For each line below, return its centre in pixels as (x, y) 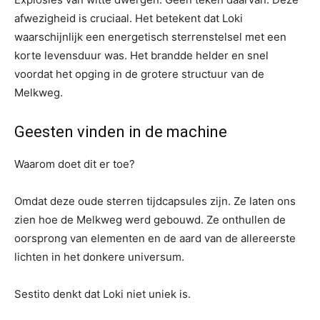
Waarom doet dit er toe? (75, 164)
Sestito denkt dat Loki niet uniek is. (102, 294)
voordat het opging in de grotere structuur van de (139, 74)
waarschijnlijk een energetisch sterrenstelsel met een (150, 36)
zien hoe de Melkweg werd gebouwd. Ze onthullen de (150, 219)
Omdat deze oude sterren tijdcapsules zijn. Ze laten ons (155, 201)
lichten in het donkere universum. (99, 256)
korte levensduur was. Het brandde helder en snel (141, 55)
